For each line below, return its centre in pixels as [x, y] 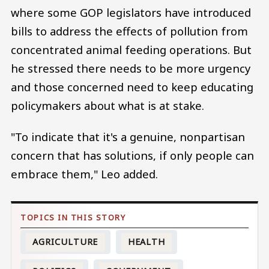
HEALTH [147, 242]
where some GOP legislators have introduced [131, 13]
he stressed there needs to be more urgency [131, 68]
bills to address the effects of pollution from [129, 31]
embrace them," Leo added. [84, 174]
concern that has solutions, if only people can [132, 156]
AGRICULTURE [65, 242]
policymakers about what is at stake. [107, 106]
